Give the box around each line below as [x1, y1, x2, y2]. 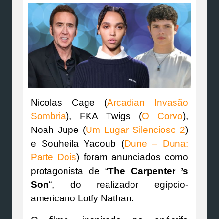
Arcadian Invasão [107, 97, 189, 108]
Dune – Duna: [124, 138, 189, 149]
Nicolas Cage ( [31, 97, 108, 108]
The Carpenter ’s [108, 165, 188, 176]
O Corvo [142, 110, 183, 121]
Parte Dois [31, 152, 77, 162]
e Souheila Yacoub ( [31, 138, 124, 149]
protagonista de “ [31, 165, 108, 176]
